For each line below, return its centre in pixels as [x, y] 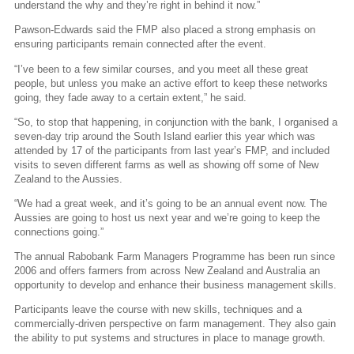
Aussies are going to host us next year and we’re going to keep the [167, 218]
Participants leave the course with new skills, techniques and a [158, 310]
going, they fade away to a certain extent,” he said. [130, 97]
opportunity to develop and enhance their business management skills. [175, 285]
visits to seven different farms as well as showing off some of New [166, 164]
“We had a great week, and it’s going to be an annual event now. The [171, 204]
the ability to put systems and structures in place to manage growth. [170, 338]
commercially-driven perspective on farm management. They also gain [175, 324]
